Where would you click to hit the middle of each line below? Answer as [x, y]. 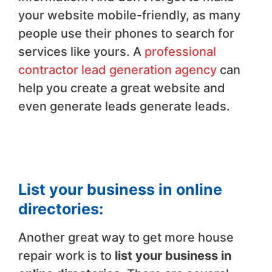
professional [180, 51]
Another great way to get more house [126, 237]
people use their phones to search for [126, 33]
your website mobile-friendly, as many [129, 15]
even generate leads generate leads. [124, 106]
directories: [61, 209]
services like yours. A [81, 51]
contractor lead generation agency [117, 70]
